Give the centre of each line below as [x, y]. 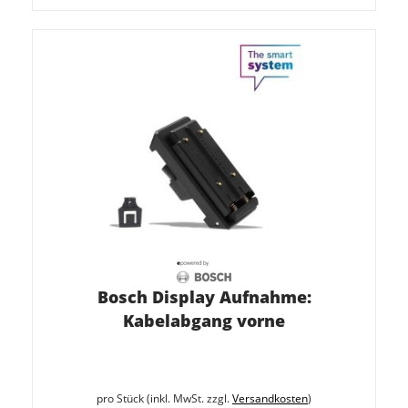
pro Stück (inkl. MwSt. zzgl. [164, 398]
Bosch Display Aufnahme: [204, 297]
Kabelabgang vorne [204, 321]
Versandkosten [270, 398]
